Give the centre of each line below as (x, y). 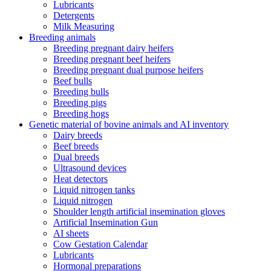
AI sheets (71, 233)
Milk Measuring (84, 27)
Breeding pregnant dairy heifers (113, 48)
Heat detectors (80, 179)
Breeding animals (62, 38)
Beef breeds (76, 146)
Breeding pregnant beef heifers (112, 59)
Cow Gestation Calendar (100, 244)
